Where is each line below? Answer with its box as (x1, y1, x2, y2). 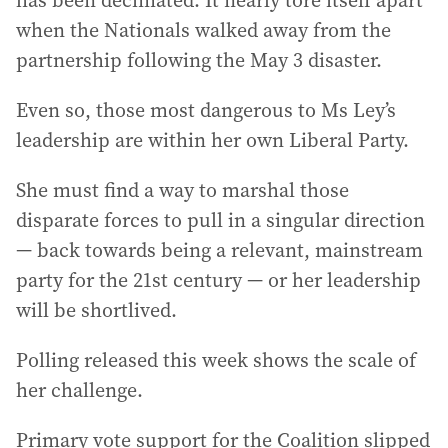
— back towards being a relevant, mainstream (16, 236, 423, 264)
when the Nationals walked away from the (16, 16, 391, 44)
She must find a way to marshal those (16, 176, 349, 204)
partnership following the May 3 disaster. (16, 46, 382, 74)
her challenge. (16, 376, 143, 404)
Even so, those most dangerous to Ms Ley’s (16, 96, 396, 124)
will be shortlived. (16, 296, 177, 324)
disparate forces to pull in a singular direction (16, 206, 425, 234)
